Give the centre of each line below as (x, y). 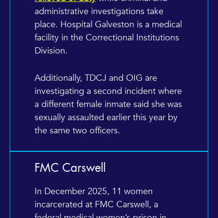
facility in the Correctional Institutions (107, 37)
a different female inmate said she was (108, 104)
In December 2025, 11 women (94, 192)
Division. (51, 51)
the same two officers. (77, 130)
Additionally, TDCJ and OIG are (96, 78)
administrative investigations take (99, 11)
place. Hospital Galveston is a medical (108, 24)
